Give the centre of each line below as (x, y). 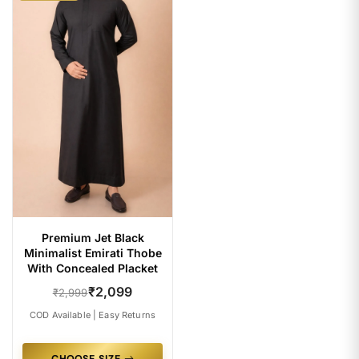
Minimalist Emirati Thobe (93, 253)
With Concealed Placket (93, 268)
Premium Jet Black (93, 238)
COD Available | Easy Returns (93, 315)
